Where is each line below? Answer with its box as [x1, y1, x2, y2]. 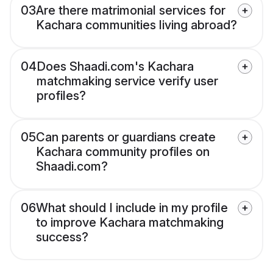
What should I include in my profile [36, 200, 228, 216]
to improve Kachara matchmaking [36, 215, 224, 230]
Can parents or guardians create [36, 130, 216, 145]
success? [36, 230, 88, 245]
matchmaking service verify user [37, 74, 218, 89]
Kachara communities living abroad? [36, 18, 237, 33]
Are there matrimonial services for [36, 3, 225, 18]
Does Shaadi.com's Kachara [37, 59, 194, 74]
